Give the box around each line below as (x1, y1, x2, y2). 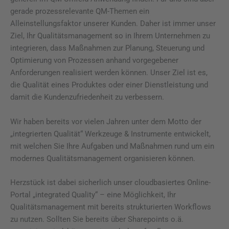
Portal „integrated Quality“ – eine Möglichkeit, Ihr (10, 190, 176, 200)
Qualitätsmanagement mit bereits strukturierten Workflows (10, 202, 211, 212)
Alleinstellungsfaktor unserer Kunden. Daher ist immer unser (10, 19, 216, 29)
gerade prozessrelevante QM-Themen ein (10, 7, 149, 16)
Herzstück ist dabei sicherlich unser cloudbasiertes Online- (10, 178, 211, 188)
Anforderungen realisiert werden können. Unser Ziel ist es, (10, 68, 208, 78)
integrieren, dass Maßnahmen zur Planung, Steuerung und (10, 43, 204, 53)
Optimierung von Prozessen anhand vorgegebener (10, 56, 178, 65)
